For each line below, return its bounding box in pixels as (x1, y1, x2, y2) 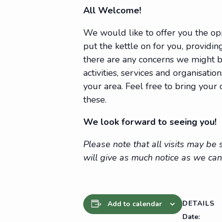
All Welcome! (83, 4, 141, 16)
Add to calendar (107, 199, 162, 209)
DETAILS (182, 199, 215, 209)
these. (83, 93, 107, 106)
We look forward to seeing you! (83, 115, 217, 128)
